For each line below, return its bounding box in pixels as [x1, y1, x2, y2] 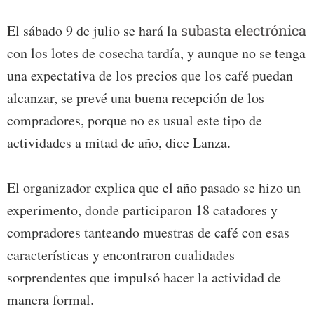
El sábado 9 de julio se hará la [7, 21, 181, 41]
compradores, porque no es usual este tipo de [7, 111, 262, 130]
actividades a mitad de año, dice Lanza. [7, 133, 231, 153]
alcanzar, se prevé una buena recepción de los [7, 88, 264, 108]
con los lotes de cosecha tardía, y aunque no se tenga [7, 43, 306, 63]
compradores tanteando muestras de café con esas [7, 223, 289, 243]
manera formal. [7, 290, 94, 310]
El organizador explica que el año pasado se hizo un [7, 178, 301, 198]
